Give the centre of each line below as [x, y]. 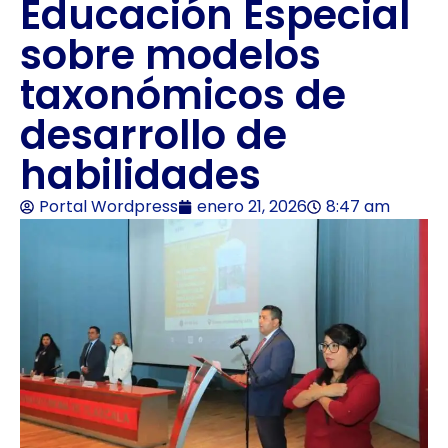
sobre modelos [170, 54]
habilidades [140, 174]
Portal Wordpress [108, 206]
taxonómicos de [183, 94]
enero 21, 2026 [252, 206]
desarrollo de [153, 134]
